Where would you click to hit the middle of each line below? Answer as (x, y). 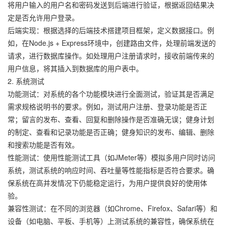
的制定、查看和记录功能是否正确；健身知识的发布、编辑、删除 (111, 132)
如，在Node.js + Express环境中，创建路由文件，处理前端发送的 (112, 43)
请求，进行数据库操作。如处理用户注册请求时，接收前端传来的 (111, 55)
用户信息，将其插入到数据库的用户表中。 (75, 68)
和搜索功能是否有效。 (43, 145)
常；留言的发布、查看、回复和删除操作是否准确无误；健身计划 (111, 119)
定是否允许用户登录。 (43, 17)
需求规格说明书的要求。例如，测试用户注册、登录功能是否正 (107, 106)
